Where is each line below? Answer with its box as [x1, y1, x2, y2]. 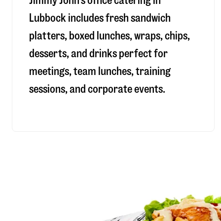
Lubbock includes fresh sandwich [29, 12, 171, 24]
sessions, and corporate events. [29, 83, 165, 95]
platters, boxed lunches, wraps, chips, [29, 30, 190, 41]
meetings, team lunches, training [29, 65, 171, 77]
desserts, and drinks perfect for [29, 47, 168, 59]
